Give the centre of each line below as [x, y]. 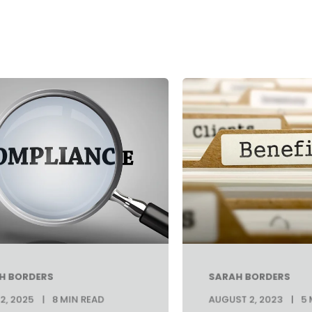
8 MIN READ [78, 299]
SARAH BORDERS [249, 276]
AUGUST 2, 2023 [245, 299]
